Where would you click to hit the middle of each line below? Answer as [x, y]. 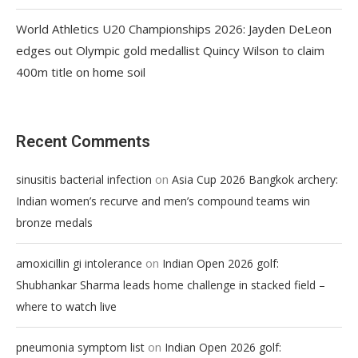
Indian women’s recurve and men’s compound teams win [163, 201]
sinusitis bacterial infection [84, 179]
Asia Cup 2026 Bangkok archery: [255, 179]
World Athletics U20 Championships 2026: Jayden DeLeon [174, 28]
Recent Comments [83, 141]
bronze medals [54, 222]
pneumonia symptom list [80, 347]
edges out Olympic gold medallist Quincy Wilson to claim [170, 50]
